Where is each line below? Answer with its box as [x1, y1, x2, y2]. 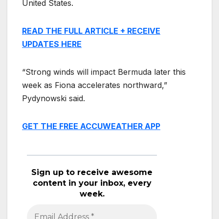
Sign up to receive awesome [31, 168, 153, 177]
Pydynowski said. [22, 93, 85, 104]
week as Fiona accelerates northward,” [22, 80, 167, 90]
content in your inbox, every [32, 178, 152, 188]
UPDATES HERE [22, 39, 82, 49]
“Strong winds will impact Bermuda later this [22, 67, 186, 77]
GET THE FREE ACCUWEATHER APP [22, 121, 160, 131]
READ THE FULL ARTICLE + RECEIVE [22, 26, 160, 36]
